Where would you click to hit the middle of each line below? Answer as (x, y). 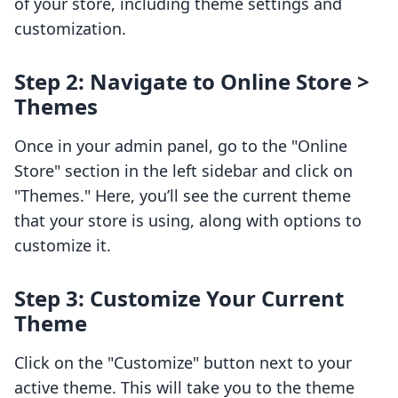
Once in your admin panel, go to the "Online (181, 146)
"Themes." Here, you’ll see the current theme (183, 196)
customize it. (63, 246)
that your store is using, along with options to (188, 221)
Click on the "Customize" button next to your (183, 363)
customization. (70, 29)
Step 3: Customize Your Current (179, 298)
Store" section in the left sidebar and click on (183, 171)
